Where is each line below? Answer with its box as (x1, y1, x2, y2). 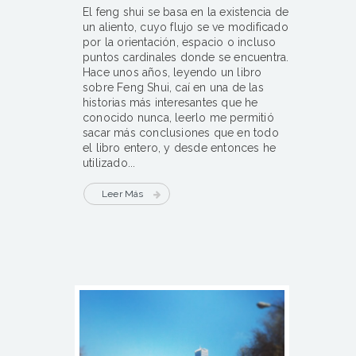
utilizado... (83, 157, 136, 170)
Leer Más (102, 188, 144, 200)
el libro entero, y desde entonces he (83, 141, 277, 155)
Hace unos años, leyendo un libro (83, 66, 262, 79)
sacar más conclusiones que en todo (83, 126, 279, 140)
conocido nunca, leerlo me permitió (83, 111, 274, 125)
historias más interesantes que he (83, 96, 258, 110)
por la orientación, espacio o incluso (83, 36, 277, 49)
